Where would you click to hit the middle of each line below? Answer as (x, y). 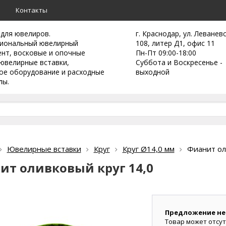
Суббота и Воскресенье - (179, 62)
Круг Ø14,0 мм (148, 149)
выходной (153, 72)
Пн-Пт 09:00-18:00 (166, 53)
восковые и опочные (49, 53)
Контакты (32, 10)
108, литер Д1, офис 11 (175, 43)
